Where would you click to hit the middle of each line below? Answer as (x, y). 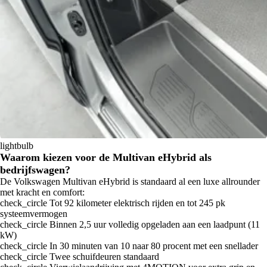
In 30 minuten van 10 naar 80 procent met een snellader (153, 246)
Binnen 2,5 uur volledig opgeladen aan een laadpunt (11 (153, 225)
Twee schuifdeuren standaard (103, 257)
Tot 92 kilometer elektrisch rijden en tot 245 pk (136, 203)
